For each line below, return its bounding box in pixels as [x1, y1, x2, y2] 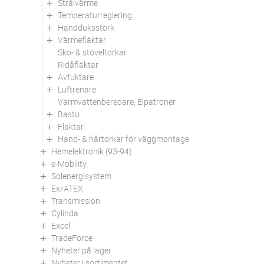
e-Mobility [51, 157, 87, 169]
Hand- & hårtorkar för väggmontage [58, 133, 189, 144]
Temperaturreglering [58, 9, 132, 21]
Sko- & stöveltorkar [58, 46, 127, 58]
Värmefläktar [58, 34, 106, 45]
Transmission [51, 194, 100, 206]
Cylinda [51, 207, 78, 219]
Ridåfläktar [58, 58, 98, 70]
